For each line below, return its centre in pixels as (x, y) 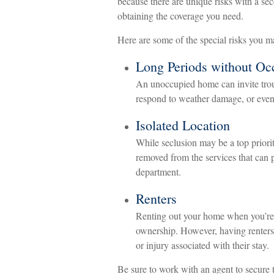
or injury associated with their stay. (202, 245)
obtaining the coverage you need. (180, 16)
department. (158, 172)
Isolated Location (183, 125)
